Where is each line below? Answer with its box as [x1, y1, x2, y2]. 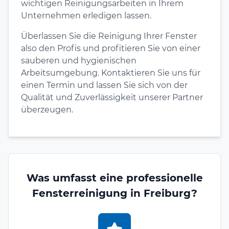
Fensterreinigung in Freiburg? [32, 187, 197, 199]
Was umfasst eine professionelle [26, 171, 203, 184]
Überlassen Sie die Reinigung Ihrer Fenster [21, 31, 197, 41]
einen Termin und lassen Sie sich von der [21, 80, 188, 90]
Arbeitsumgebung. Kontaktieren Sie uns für [21, 67, 200, 78]
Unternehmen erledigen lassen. [21, 10, 151, 20]
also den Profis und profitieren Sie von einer [21, 43, 200, 53]
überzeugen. [21, 104, 73, 114]
